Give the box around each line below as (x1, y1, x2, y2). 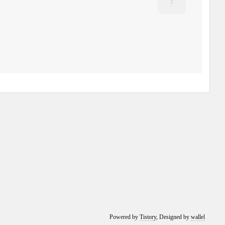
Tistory (140, 213, 157, 220)
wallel (191, 213, 205, 220)
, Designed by (156, 213, 191, 220)
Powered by (109, 213, 140, 220)
